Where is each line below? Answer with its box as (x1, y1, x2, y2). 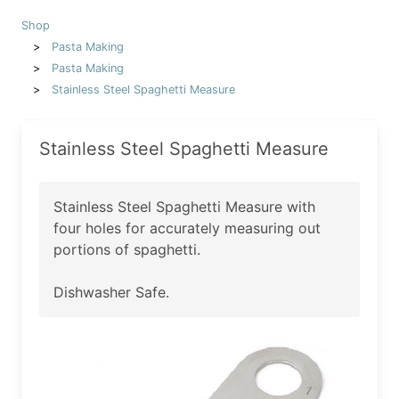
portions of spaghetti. (53, 240, 200, 258)
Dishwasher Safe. (53, 282, 169, 301)
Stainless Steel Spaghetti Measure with (53, 197, 315, 216)
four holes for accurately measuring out (53, 218, 321, 237)
